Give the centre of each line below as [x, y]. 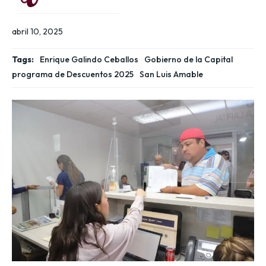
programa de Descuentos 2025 [73, 75]
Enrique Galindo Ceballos [89, 60]
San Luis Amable [171, 75]
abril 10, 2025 [37, 32]
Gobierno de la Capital [189, 60]
